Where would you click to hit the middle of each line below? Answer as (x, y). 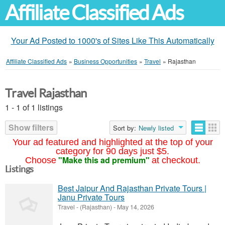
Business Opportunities (105, 61)
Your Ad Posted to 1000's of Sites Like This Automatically (113, 40)
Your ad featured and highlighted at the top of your (113, 142)
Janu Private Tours (91, 197)
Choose (40, 160)
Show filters (31, 127)
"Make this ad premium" (104, 160)
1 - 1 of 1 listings (34, 107)
